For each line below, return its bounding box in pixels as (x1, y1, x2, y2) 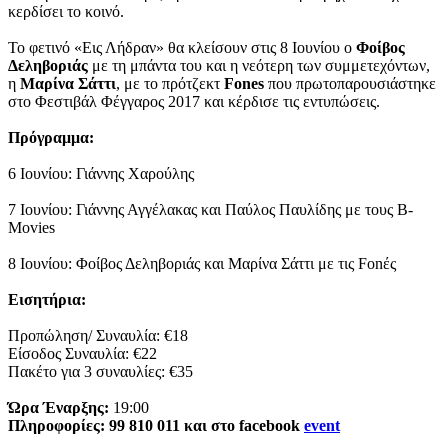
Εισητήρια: (8, 291, 86, 308)
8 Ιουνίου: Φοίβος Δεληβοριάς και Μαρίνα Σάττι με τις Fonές (8, 255, 396, 272)
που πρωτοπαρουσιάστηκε (264, 75, 436, 92)
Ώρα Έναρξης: (8, 399, 109, 416)
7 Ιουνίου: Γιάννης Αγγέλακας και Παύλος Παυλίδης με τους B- (8, 201, 413, 218)
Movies (8, 219, 55, 236)
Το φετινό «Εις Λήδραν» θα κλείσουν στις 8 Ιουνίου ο (8, 39, 356, 56)
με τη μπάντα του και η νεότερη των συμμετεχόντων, (92, 57, 430, 74)
